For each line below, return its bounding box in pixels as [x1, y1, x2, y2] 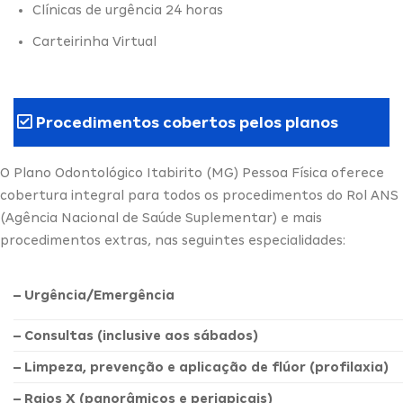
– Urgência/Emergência [13, 288, 175, 303]
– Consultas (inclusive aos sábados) [13, 328, 258, 344]
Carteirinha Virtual [31, 33, 157, 49]
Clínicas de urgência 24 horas [31, 2, 223, 17]
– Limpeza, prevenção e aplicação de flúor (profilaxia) [13, 360, 389, 375]
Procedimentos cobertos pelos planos [31, 113, 338, 132]
